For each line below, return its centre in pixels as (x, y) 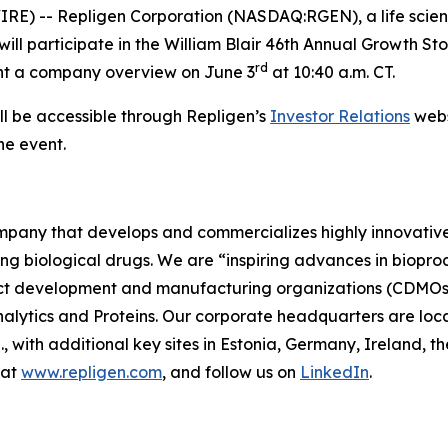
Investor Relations (340, 116)
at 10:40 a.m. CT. (331, 72)
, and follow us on (231, 372)
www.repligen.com (91, 372)
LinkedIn (334, 372)
